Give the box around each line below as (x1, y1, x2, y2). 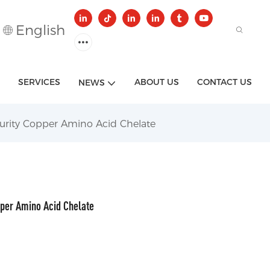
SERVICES (18, 76, 60, 87)
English (16, 21, 65, 39)
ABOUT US (134, 76, 179, 87)
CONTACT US (197, 76, 252, 87)
